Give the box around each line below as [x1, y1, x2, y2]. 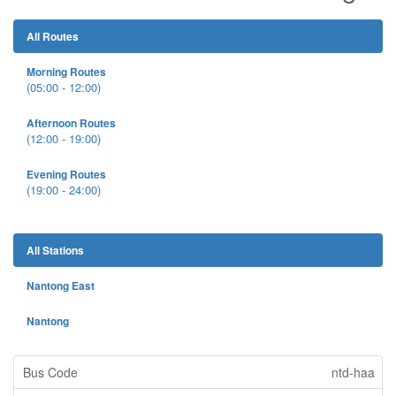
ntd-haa [331, 363, 375, 381]
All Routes [27, 28, 79, 44]
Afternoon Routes [27, 115, 116, 131]
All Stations [27, 242, 84, 258]
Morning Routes [27, 64, 106, 80]
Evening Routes [27, 166, 106, 182]
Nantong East [27, 278, 95, 293]
